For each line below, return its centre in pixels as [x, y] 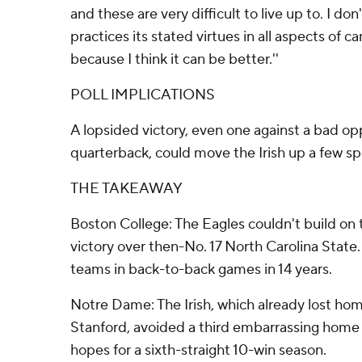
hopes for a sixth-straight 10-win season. [198, 350]
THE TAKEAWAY [126, 189]
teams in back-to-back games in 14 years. [201, 269]
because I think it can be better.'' [175, 59]
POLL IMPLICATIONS [143, 95]
